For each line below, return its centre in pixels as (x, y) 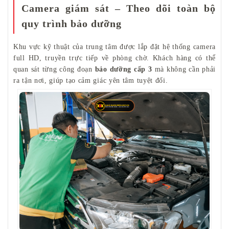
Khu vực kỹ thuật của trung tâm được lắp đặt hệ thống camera (114, 47)
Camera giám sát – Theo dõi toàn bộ (119, 8)
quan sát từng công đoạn (54, 70)
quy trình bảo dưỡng (72, 24)
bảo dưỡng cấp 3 (123, 70)
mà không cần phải (184, 70)
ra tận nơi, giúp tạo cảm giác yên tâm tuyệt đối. (91, 81)
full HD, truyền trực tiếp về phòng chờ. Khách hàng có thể (114, 58)
